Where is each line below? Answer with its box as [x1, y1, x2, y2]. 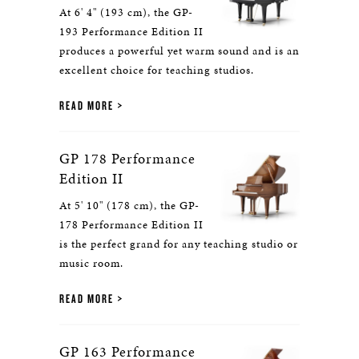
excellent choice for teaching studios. [59, 63, 254, 78]
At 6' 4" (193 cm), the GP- [59, 5, 193, 20]
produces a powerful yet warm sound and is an [59, 43, 300, 58]
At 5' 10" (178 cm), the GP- [59, 198, 200, 213]
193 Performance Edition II [59, 24, 204, 39]
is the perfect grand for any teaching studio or [59, 236, 298, 252]
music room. [59, 256, 123, 271]
